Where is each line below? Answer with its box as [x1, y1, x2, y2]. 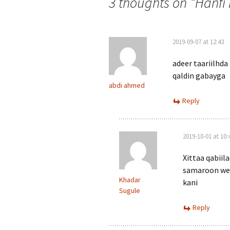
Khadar [119, 175, 141, 184]
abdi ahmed [109, 81, 145, 90]
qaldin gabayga [172, 70, 225, 81]
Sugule [119, 186, 140, 195]
